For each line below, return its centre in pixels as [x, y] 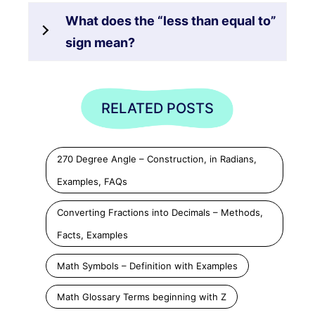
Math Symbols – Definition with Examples [147, 265]
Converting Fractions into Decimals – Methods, [160, 212]
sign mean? [100, 42]
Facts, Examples [92, 234]
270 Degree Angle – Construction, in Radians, [157, 159]
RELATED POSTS [157, 108]
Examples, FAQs [92, 181]
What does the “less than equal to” [171, 20]
